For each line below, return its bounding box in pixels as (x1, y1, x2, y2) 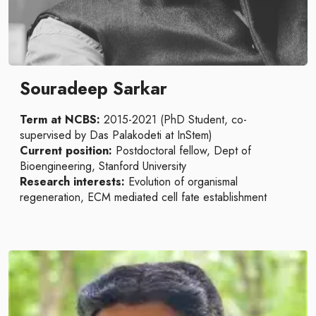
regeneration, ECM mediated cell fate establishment (20, 189, 267, 205)
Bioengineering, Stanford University (20, 158, 186, 174)
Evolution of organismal (125, 174, 238, 190)
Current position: (20, 142, 112, 159)
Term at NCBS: (20, 111, 100, 128)
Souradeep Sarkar (20, 76, 167, 101)
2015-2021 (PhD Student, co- (100, 111, 247, 128)
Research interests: (20, 174, 125, 190)
